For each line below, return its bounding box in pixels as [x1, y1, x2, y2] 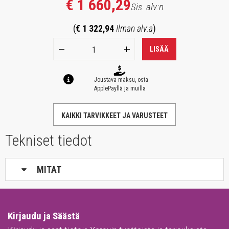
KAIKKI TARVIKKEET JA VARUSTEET [61, 111, 168, 120]
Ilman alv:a [116, 24, 153, 34]
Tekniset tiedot [5, 131, 92, 150]
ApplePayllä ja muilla [94, 85, 146, 93]
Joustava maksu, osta [94, 76, 148, 84]
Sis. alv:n [130, 1, 164, 13]
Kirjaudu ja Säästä [8, 210, 80, 222]
